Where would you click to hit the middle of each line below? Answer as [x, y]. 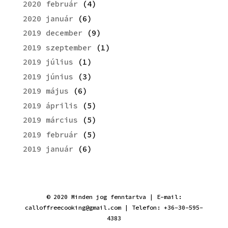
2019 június [48, 76]
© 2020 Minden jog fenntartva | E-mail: [114, 197]
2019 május [46, 91]
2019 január [48, 149]
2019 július [48, 62]
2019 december [52, 33]
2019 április [50, 105]
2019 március [50, 120]
